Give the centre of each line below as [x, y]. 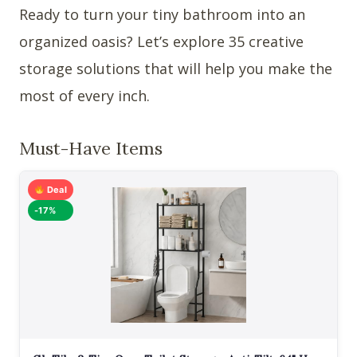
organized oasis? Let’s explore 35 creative [161, 42]
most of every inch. [84, 96]
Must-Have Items [91, 149]
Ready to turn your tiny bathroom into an [162, 15]
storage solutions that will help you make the [176, 69]
